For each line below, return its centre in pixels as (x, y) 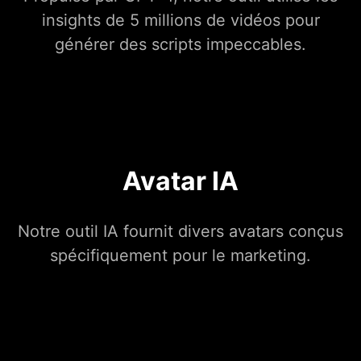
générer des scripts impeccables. (180, 45)
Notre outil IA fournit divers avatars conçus (180, 232)
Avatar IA (180, 181)
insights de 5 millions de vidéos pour (180, 21)
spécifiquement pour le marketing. (180, 256)
